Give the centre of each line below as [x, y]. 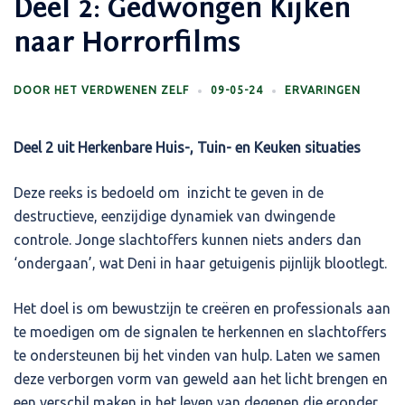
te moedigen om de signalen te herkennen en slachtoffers [200, 331]
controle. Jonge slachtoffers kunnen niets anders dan [188, 239]
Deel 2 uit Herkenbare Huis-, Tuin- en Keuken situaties [187, 147]
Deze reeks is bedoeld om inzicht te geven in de [170, 192]
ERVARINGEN [323, 89]
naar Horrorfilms [127, 42]
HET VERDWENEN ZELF [122, 89]
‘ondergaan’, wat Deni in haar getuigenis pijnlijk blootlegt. [202, 263]
